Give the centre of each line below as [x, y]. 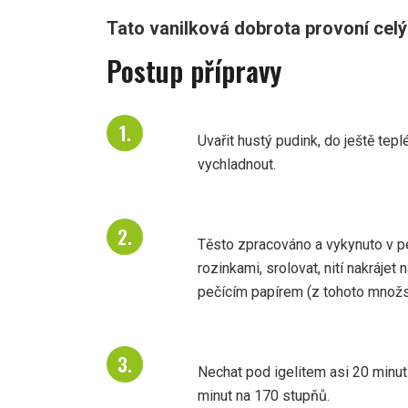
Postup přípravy [194, 71]
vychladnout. [237, 165]
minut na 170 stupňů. [264, 396]
